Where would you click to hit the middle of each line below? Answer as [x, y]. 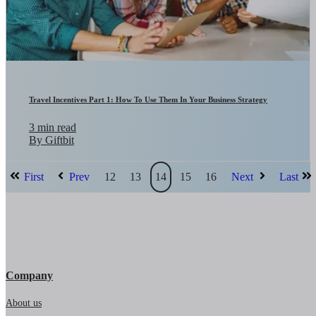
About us [24, 303]
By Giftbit [51, 140]
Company [29, 275]
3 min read [53, 127]
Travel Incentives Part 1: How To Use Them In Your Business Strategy [148, 100]
